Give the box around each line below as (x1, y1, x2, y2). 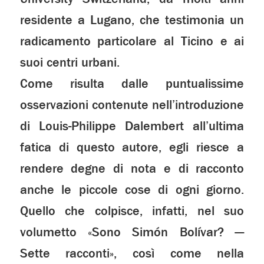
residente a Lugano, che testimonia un (19, 12, 245, 29)
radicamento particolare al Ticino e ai (19, 33, 245, 50)
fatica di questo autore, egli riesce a (19, 139, 245, 156)
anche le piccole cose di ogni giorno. (19, 181, 245, 199)
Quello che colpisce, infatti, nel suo (19, 203, 245, 220)
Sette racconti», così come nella (19, 245, 245, 262)
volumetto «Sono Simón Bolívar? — (19, 224, 245, 241)
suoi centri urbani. (19, 54, 120, 71)
